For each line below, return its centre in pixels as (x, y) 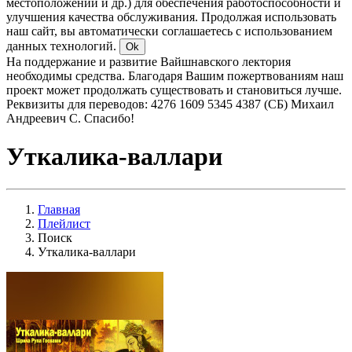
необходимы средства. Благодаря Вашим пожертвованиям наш (175, 76)
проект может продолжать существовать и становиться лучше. (174, 90)
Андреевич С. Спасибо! (70, 118)
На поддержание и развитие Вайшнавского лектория (148, 62)
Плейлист (64, 223)
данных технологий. (63, 46)
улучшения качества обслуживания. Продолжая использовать (171, 17)
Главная (59, 209)
